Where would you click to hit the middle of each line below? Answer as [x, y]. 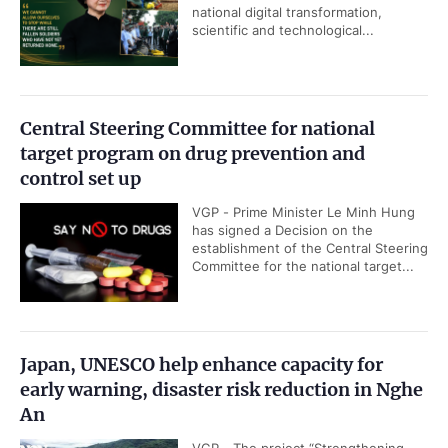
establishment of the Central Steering [310, 248]
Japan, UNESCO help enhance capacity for [201, 365]
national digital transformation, [287, 12]
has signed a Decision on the [282, 230]
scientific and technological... [283, 30]
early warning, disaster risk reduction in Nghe [221, 390]
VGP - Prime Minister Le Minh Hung [303, 212]
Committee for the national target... [303, 266]
